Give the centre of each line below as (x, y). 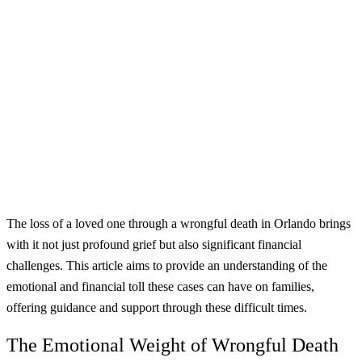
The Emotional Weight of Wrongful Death (173, 345)
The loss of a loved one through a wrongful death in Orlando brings (179, 223)
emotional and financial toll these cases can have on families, (160, 286)
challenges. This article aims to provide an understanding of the (167, 265)
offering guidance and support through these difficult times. (157, 307)
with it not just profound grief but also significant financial (154, 244)
